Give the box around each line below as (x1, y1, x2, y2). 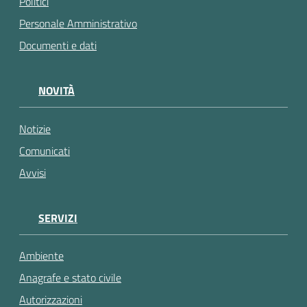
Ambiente (19, 247, 64, 265)
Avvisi (19, 164, 46, 181)
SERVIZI (38, 209, 77, 226)
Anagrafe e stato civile (19, 269, 121, 286)
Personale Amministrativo (19, 15, 137, 32)
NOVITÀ (38, 82, 75, 99)
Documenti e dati (19, 37, 97, 54)
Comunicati (19, 142, 70, 159)
